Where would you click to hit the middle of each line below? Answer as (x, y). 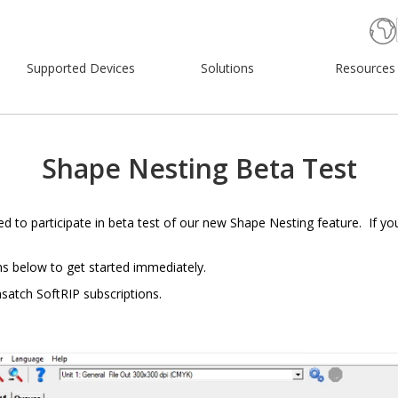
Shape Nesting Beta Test (199, 168)
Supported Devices (80, 68)
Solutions (228, 68)
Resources (365, 68)
